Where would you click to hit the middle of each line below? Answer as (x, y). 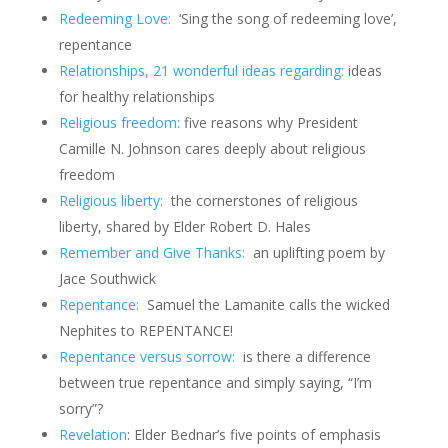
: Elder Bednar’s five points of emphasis (253, 434)
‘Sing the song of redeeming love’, (283, 18)
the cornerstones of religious (262, 200)
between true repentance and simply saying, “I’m (215, 382)
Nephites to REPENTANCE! (145, 330)
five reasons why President (268, 122)
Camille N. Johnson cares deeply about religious (212, 148)
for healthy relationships (136, 96)
